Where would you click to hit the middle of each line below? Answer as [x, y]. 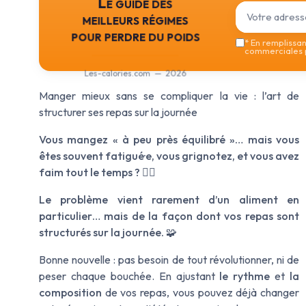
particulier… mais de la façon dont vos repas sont [169, 216]
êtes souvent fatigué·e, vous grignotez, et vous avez [169, 156]
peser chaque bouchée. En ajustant [129, 276]
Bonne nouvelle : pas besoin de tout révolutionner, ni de [169, 260]
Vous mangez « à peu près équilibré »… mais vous [169, 140]
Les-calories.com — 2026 [135, 73]
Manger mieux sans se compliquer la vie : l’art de [169, 96]
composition [70, 293]
